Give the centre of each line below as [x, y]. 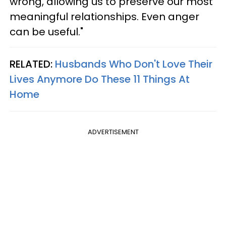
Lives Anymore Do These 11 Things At [100, 79]
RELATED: [32, 64]
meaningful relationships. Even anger [104, 16]
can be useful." [48, 32]
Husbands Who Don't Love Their [134, 64]
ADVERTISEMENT [113, 132]
